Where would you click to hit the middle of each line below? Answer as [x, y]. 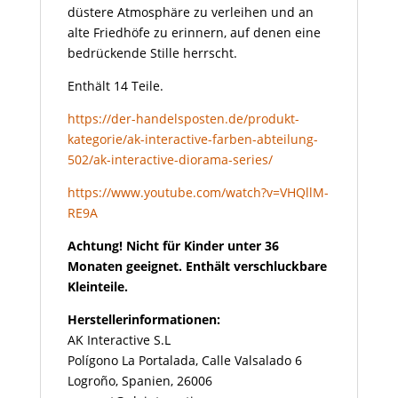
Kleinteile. [97, 286]
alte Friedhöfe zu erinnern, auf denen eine [194, 32]
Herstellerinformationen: [143, 319]
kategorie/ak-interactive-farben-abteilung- [192, 139]
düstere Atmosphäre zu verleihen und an [190, 12]
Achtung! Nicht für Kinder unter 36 [173, 245]
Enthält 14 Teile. [115, 85]
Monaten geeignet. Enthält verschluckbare [197, 266]
